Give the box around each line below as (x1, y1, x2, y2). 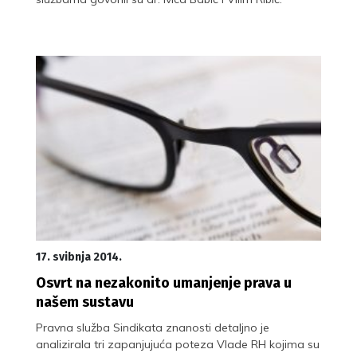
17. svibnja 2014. (36, 249, 122, 264)
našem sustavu (36, 292, 134, 311)
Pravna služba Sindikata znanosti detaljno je (36, 320, 269, 335)
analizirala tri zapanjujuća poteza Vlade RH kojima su (36, 336, 320, 351)
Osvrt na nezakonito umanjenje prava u (36, 273, 292, 292)
